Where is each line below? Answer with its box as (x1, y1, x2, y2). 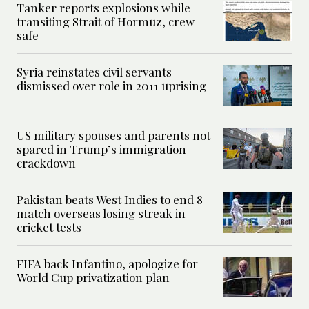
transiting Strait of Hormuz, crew (17, 13, 195, 29)
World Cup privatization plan (17, 269, 170, 285)
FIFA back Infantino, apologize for (17, 255, 198, 271)
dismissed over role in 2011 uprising (17, 77, 206, 93)
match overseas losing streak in (17, 205, 186, 221)
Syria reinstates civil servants (17, 63, 172, 79)
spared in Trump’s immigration (17, 141, 186, 157)
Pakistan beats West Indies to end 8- (17, 191, 208, 207)
